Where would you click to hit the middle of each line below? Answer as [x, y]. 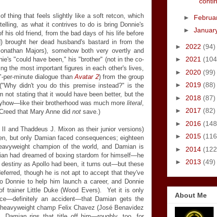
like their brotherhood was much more [73, 103]
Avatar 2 [87, 77]
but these [131, 164]
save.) [91, 112]
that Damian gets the [113, 199]
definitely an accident [44, 199]
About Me [191, 195]
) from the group [121, 77]
